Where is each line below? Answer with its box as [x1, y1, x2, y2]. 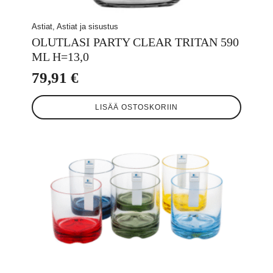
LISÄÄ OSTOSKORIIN [95, 102, 178, 112]
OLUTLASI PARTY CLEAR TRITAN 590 [32, 35, 239, 49]
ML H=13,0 [32, 49, 89, 63]
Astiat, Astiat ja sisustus [32, 21, 118, 31]
